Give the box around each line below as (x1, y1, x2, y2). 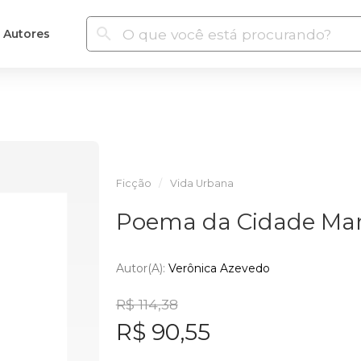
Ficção (115, 177, 151, 189)
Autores (2, 26, 50, 41)
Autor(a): (115, 260, 168, 276)
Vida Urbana (169, 177, 234, 189)
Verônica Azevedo (168, 260, 270, 276)
